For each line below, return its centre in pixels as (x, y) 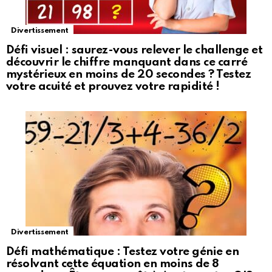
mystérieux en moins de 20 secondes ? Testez (129, 75)
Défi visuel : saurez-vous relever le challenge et (134, 50)
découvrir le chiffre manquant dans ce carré (127, 63)
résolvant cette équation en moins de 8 (113, 264)
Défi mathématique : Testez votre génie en (123, 252)
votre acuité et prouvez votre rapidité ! (113, 87)
